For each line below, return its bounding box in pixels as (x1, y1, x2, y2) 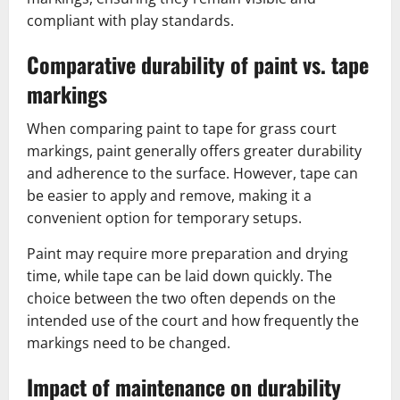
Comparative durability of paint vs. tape (27, 48, 369, 81)
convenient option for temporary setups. (27, 208, 302, 229)
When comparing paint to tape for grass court (27, 119, 337, 139)
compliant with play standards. (27, 11, 234, 31)
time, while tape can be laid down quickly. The (27, 266, 332, 287)
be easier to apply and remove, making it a (27, 186, 312, 206)
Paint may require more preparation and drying (27, 244, 348, 264)
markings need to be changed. (27, 333, 230, 354)
